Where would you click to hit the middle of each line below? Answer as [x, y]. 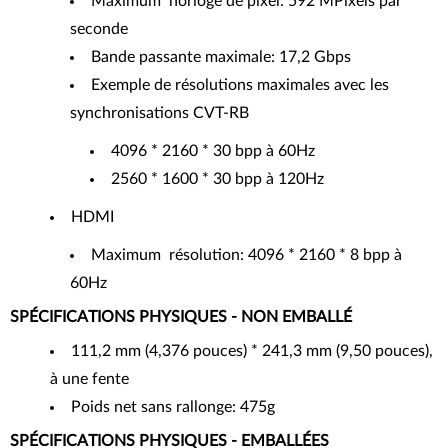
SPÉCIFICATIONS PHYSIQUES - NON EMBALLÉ [181, 316]
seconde [99, 28]
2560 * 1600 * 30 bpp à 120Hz [217, 178]
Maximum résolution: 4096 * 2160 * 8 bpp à [246, 254]
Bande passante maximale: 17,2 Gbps [221, 56]
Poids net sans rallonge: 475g [173, 406]
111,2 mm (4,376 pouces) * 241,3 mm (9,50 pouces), [252, 350]
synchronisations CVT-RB [159, 112]
